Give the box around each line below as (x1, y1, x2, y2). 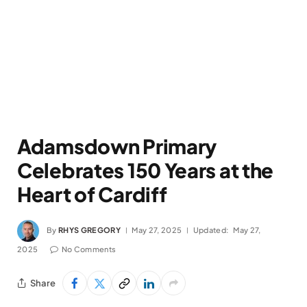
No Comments (61, 245, 116, 254)
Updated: (193, 225, 229, 234)
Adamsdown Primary (17, 134, 217, 158)
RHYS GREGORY (58, 225, 121, 234)
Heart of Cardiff (17, 182, 167, 206)
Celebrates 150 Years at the (17, 158, 274, 182)
